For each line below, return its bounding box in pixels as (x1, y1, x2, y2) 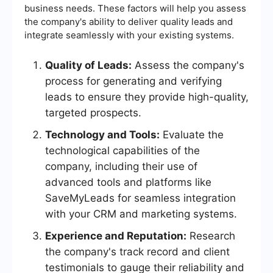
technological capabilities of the (45, 144, 200, 157)
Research (186, 230, 235, 243)
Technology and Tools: (45, 129, 160, 141)
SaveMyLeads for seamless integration (45, 192, 236, 205)
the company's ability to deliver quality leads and (24, 16, 233, 28)
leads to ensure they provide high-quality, (45, 91, 249, 104)
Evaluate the (160, 129, 224, 141)
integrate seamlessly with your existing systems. (24, 29, 234, 41)
